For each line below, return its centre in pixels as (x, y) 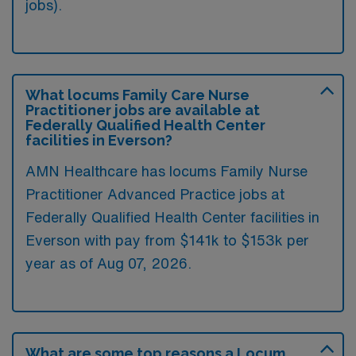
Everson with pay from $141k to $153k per (167, 240)
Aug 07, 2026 (142, 263)
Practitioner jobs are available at (143, 110)
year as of (61, 263)
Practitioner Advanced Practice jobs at (155, 193)
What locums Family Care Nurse (137, 95)
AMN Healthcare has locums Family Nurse (166, 170)
